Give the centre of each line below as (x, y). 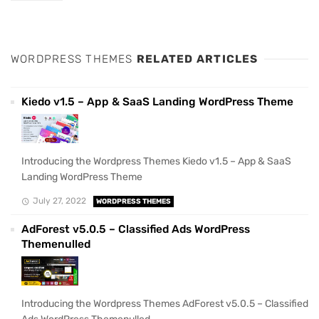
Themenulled (56, 245)
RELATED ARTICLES (197, 59)
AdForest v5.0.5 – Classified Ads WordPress (136, 230)
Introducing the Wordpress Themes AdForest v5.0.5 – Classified (165, 303)
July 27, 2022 (59, 201)
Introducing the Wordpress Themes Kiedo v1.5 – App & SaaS (156, 161)
